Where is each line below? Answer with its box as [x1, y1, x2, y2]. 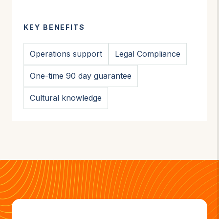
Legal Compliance [115, 48, 180, 59]
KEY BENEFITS [23, 22, 86, 31]
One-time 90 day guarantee [30, 70, 131, 81]
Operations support [30, 48, 102, 59]
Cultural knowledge [30, 92, 102, 103]
